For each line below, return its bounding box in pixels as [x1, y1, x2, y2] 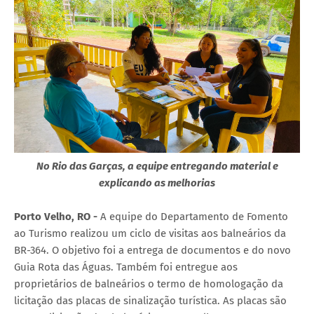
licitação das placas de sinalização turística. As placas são [14, 294, 287, 308]
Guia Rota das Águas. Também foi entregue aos [14, 261, 238, 274]
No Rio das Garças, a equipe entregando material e [36, 160, 278, 173]
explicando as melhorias [99, 177, 215, 190]
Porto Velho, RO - [14, 210, 100, 224]
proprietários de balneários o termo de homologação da [14, 278, 283, 291]
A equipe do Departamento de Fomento [100, 210, 288, 224]
